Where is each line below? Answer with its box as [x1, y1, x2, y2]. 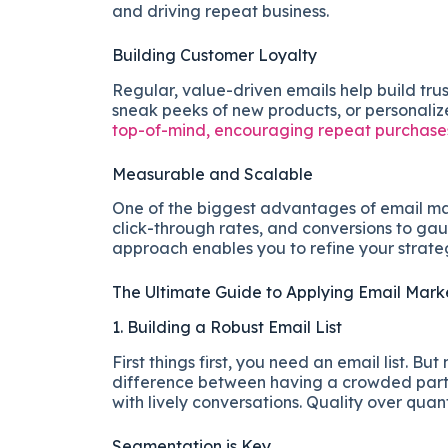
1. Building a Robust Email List [112, 317, 342, 338]
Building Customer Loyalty [112, 44, 317, 65]
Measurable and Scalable [112, 163, 313, 184]
